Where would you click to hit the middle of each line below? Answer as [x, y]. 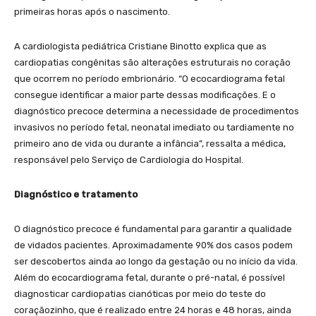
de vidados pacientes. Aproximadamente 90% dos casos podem [153, 245]
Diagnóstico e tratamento [76, 194]
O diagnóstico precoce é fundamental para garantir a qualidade [153, 229]
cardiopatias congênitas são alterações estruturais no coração [152, 62]
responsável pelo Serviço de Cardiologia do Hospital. [129, 159]
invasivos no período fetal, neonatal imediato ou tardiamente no [154, 127]
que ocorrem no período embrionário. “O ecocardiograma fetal [150, 78]
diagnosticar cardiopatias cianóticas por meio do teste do [140, 293]
